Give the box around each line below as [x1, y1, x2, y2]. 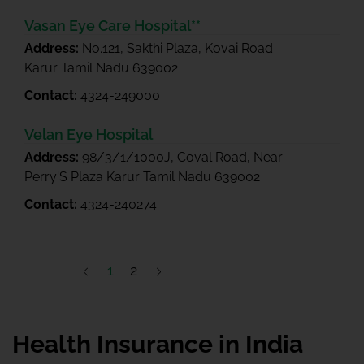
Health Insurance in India [12, 330, 303, 358]
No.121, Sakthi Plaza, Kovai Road [82, 41, 273, 56]
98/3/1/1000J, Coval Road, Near [82, 149, 283, 165]
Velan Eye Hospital [24, 126, 153, 143]
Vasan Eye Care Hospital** [24, 17, 201, 34]
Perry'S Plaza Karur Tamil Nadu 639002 [24, 169, 260, 184]
